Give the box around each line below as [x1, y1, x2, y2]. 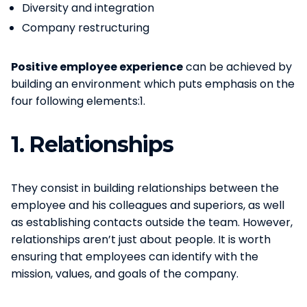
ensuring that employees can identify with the [11, 248, 258, 265]
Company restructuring [22, 19, 149, 36]
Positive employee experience [11, 58, 183, 75]
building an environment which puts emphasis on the [11, 75, 295, 92]
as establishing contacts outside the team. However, [11, 214, 293, 230]
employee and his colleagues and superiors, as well [11, 197, 284, 213]
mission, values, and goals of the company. [11, 265, 238, 282]
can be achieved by [183, 58, 292, 75]
